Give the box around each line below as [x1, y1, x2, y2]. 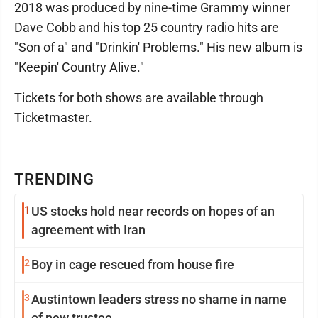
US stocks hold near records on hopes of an [31, 204, 275, 219]
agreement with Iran [31, 222, 146, 237]
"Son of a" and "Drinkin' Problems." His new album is [14, 40, 302, 55]
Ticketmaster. [14, 110, 92, 125]
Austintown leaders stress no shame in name [31, 292, 144, 307]
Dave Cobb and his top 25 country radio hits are [14, 20, 279, 35]
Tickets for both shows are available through [14, 90, 263, 105]
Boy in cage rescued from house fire [31, 257, 234, 272]
